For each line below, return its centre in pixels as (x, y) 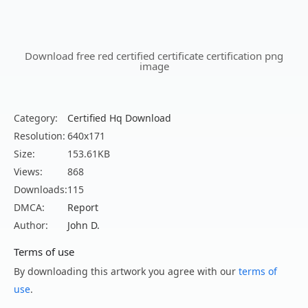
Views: (28, 172)
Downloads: (41, 190)
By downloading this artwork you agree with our (126, 272)
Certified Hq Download (119, 118)
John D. (84, 225)
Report (83, 208)
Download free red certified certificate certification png (154, 56)
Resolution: (40, 136)
